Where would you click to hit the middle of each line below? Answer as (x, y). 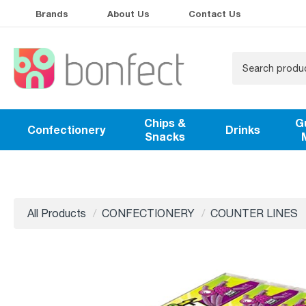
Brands (52, 14)
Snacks (165, 137)
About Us (128, 14)
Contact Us (215, 14)
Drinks (242, 130)
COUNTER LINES (254, 213)
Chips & (165, 123)
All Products (57, 213)
